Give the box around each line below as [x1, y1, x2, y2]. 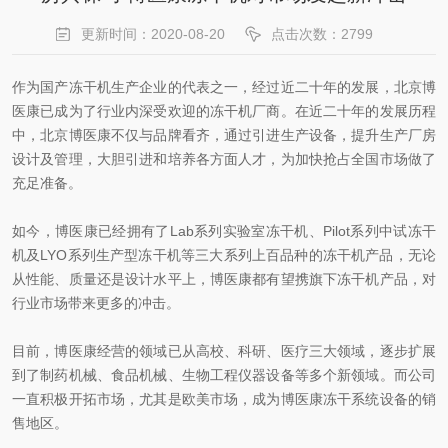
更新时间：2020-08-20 [81, 26, 225, 42]
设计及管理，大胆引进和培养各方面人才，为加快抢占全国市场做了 [12, 151, 436, 167]
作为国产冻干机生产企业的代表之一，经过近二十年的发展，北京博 [12, 79, 436, 95]
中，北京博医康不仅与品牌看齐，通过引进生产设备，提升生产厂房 [12, 127, 436, 143]
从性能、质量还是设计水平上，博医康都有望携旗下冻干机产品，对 [12, 271, 436, 287]
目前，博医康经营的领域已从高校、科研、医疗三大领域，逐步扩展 [12, 343, 436, 359]
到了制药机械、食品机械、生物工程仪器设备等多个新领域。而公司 [12, 367, 436, 383]
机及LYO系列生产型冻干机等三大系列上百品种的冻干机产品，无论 [12, 247, 436, 263]
